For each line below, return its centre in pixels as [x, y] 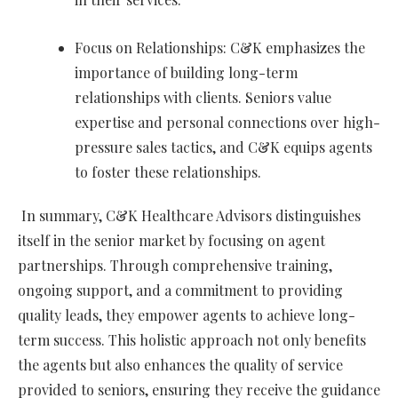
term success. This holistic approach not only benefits [192, 340]
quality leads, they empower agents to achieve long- [187, 315]
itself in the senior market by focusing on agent [171, 241]
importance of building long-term [186, 73]
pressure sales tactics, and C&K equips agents [223, 147]
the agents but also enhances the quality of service [180, 365]
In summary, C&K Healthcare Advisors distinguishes [191, 216]
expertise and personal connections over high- [227, 123]
